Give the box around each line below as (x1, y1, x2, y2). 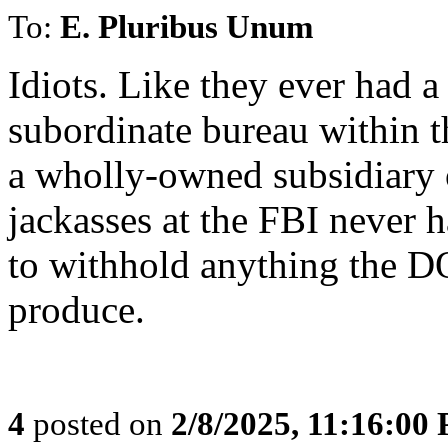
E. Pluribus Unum (60, 8, 313, 45)
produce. (8, 288, 145, 331)
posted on (25, 405, 171, 442)
